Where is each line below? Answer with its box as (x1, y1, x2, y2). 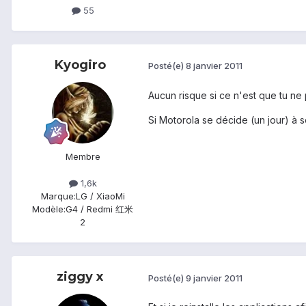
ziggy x (57, 268, 103, 284)
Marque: (40, 190, 76, 201)
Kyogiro (54, 57, 106, 72)
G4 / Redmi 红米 (66, 203, 133, 214)
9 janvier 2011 (186, 272, 242, 283)
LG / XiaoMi (75, 190, 125, 201)
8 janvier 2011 (186, 60, 242, 72)
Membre (65, 150, 100, 162)
